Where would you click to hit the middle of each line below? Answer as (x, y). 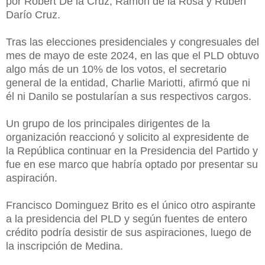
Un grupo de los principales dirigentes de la (108, 124)
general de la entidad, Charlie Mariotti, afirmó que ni (128, 83)
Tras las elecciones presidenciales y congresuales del (132, 42)
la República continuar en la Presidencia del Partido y (132, 151)
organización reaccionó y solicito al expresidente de (127, 138)
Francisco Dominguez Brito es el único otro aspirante (131, 206)
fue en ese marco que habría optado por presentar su (132, 165)
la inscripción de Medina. (64, 246)
